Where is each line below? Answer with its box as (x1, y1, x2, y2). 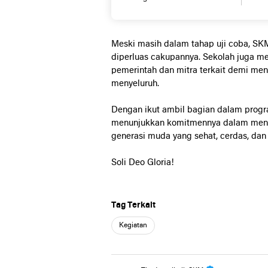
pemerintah (111, 66, 159, 75)
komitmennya (167, 118, 223, 128)
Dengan (111, 105, 145, 115)
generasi (111, 132, 148, 141)
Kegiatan (119, 222, 147, 229)
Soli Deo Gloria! (111, 158, 174, 167)
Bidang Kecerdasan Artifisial (128, 4, 223, 11)
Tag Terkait (111, 201, 156, 210)
